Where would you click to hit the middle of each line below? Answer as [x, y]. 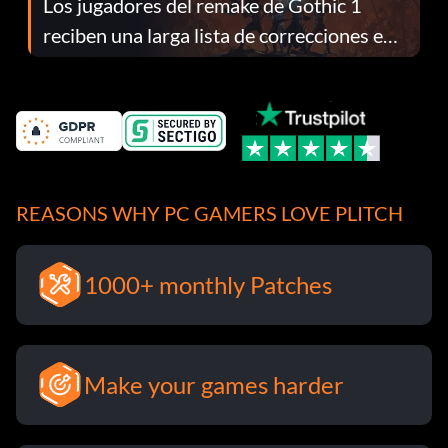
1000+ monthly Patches [208, 285]
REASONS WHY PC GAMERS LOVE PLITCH [209, 213]
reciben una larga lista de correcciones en [218, 34]
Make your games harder [214, 385]
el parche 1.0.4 [106, 64]
